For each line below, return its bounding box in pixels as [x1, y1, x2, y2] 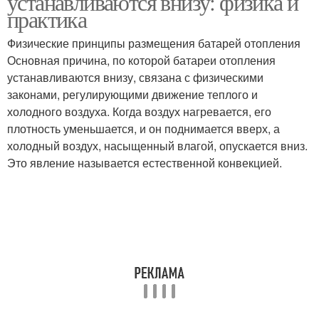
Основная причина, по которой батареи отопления [7, 52, 276, 68]
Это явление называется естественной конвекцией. [7, 155, 282, 171]
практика [7, 4, 87, 34]
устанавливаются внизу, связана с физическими [7, 69, 263, 85]
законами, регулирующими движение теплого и [7, 86, 258, 103]
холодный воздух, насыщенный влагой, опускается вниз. [7, 137, 308, 154]
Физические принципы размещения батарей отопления [7, 35, 300, 51]
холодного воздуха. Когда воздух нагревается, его [7, 103, 271, 120]
